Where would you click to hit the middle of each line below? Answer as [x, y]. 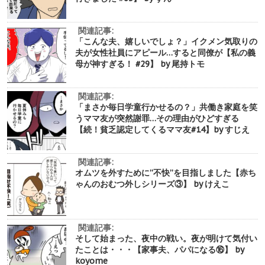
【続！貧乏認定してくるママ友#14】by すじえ [162, 129]
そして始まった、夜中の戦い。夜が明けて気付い [166, 238]
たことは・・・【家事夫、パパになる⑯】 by [159, 249]
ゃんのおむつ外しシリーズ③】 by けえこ [152, 184]
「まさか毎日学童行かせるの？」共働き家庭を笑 [166, 107]
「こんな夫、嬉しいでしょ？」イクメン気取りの [166, 41]
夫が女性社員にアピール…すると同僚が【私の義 [165, 52]
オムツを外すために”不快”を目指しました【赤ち [166, 172]
